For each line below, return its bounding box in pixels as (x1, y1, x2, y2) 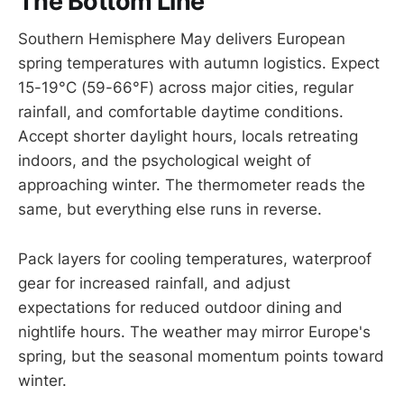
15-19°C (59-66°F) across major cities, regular (18, 78, 353, 97)
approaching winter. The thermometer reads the (18, 176, 365, 195)
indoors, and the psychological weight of (18, 151, 311, 170)
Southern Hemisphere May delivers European (18, 30, 345, 49)
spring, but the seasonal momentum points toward (18, 346, 384, 365)
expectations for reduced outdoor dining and (18, 298, 343, 317)
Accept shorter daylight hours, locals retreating (18, 127, 358, 146)
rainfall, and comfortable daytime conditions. (18, 103, 344, 122)
